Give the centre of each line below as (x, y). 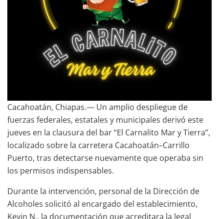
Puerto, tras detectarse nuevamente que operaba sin (105, 158)
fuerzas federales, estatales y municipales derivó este (105, 120)
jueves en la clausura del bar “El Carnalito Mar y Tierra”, (109, 132)
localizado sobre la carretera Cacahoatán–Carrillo (99, 145)
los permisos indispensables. (61, 170)
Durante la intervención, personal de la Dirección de (103, 191)
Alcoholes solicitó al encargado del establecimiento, (102, 204)
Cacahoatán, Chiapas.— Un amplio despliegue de (98, 107)
